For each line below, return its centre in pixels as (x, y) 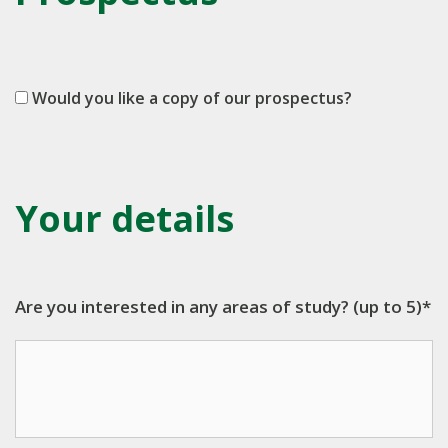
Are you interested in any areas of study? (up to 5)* (223, 306)
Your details (124, 218)
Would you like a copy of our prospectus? (190, 98)
